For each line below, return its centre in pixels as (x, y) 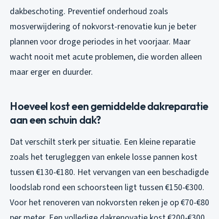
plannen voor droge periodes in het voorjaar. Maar (100, 42)
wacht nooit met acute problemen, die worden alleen (106, 57)
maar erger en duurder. (51, 72)
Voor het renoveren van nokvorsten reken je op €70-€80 (109, 203)
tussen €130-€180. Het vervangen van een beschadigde (109, 173)
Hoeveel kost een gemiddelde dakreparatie (109, 106)
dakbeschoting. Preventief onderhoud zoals (89, 12)
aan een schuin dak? (55, 120)
